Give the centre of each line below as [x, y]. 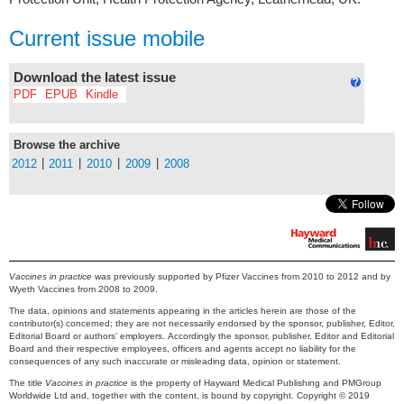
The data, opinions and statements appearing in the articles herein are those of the [183, 311]
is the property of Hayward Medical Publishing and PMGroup [255, 383]
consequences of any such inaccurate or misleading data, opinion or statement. [175, 361]
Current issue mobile [107, 38]
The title [27, 383]
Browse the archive [67, 145]
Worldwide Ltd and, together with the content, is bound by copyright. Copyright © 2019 [189, 395]
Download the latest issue [95, 77]
